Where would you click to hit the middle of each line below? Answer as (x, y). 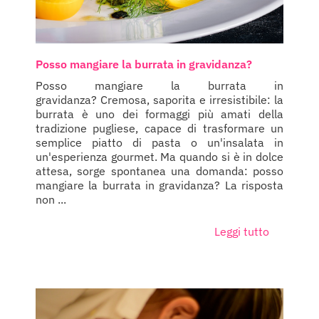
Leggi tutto (242, 232)
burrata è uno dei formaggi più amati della (159, 114)
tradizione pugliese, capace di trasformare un (159, 129)
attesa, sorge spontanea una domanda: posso (159, 171)
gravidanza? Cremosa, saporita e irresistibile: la (159, 100)
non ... (51, 200)
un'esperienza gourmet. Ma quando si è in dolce (159, 157)
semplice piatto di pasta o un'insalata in (159, 143)
